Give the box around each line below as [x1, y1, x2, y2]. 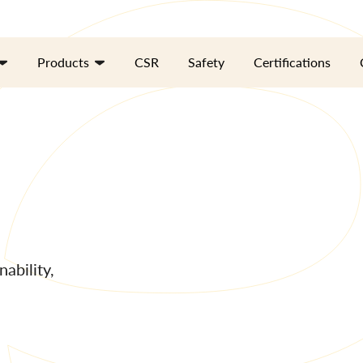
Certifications [254, 54, 331, 70]
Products [37, 54, 89, 70]
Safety [188, 54, 224, 70]
